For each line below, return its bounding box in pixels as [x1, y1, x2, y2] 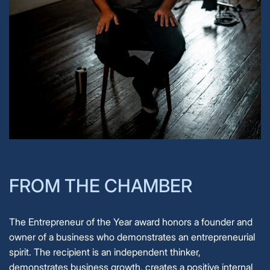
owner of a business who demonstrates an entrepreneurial [9, 231, 255, 243]
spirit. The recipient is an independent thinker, [9, 246, 201, 259]
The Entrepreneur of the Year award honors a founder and [9, 216, 253, 228]
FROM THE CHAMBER [9, 175, 192, 197]
